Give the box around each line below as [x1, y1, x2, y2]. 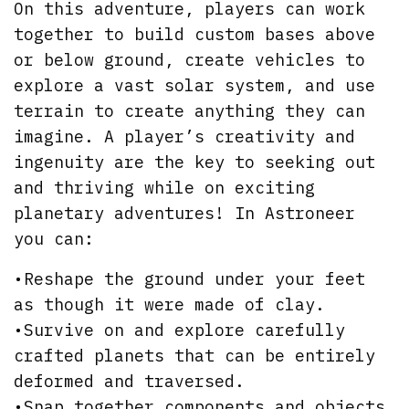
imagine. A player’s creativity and [14, 126, 356, 148]
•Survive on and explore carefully [14, 320, 346, 341]
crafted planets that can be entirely [14, 345, 376, 367]
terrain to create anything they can [14, 100, 366, 122]
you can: [14, 228, 95, 250]
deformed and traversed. [14, 371, 246, 393]
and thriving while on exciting [14, 177, 316, 199]
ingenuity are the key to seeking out [14, 152, 376, 173]
